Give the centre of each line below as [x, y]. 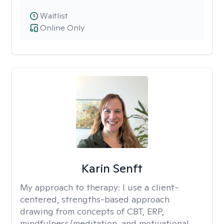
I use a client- [150, 187]
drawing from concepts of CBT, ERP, [92, 211]
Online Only [62, 28]
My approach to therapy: [71, 187]
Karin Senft [112, 168]
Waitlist [54, 16]
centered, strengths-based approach [95, 199]
